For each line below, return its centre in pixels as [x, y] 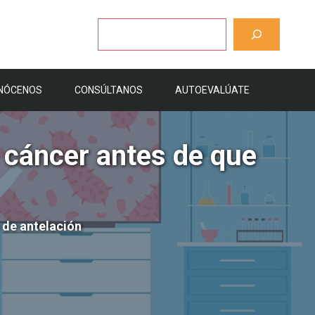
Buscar [111, 24]
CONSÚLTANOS [109, 90]
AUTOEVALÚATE [212, 90]
